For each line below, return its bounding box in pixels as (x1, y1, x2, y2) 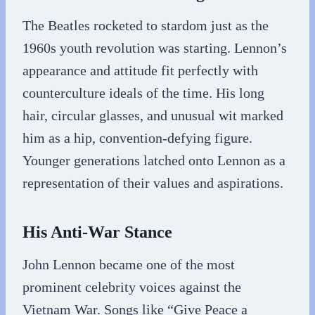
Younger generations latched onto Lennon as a (22, 153, 285, 168)
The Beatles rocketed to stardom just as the (22, 18, 269, 33)
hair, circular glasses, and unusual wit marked (22, 108, 283, 123)
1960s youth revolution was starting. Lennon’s (22, 40, 287, 56)
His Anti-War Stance (22, 223, 172, 241)
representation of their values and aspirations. (22, 175, 283, 191)
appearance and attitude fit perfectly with (22, 63, 258, 78)
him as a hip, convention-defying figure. (22, 130, 252, 146)
